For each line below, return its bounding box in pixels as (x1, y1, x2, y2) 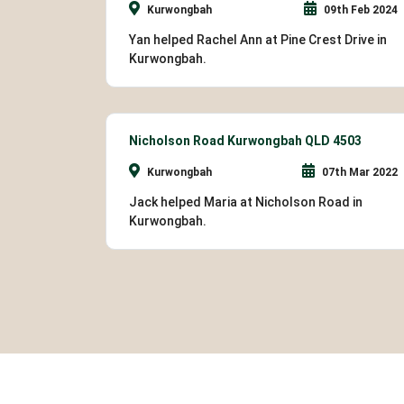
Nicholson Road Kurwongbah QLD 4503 (129, 133, 362, 148)
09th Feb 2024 (321, 3, 398, 16)
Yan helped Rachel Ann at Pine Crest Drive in (129, 32, 387, 47)
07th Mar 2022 (319, 165, 398, 179)
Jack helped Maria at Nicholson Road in (129, 194, 363, 209)
